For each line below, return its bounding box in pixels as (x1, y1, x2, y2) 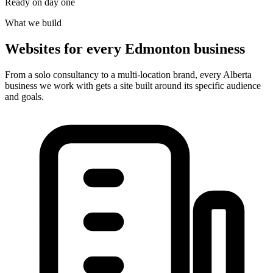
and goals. (5, 91, 44, 102)
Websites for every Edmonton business (5, 41, 245, 57)
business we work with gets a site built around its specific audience (5, 80, 261, 91)
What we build (5, 18, 62, 29)
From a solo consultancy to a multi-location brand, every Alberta (5, 69, 252, 80)
